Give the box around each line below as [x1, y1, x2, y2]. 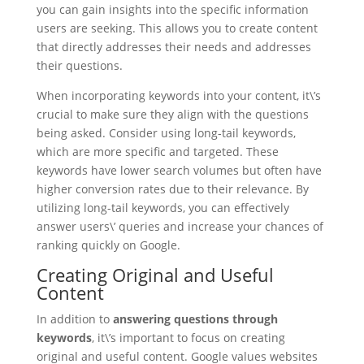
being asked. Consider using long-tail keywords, [36, 125, 296, 141]
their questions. [36, 58, 123, 73]
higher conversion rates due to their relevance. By [36, 181, 309, 197]
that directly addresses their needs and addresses [36, 39, 311, 54]
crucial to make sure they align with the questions [36, 106, 309, 122]
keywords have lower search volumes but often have [36, 162, 322, 178]
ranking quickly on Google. [36, 237, 180, 253]
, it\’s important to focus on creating [91, 330, 285, 345]
